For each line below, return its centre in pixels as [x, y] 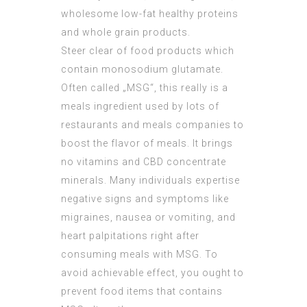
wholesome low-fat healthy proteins [150, 14]
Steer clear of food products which [148, 51]
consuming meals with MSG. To [139, 255]
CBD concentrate [185, 162]
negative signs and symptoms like [145, 199]
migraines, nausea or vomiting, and [148, 218]
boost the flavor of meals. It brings [147, 144]
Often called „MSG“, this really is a [145, 88]
